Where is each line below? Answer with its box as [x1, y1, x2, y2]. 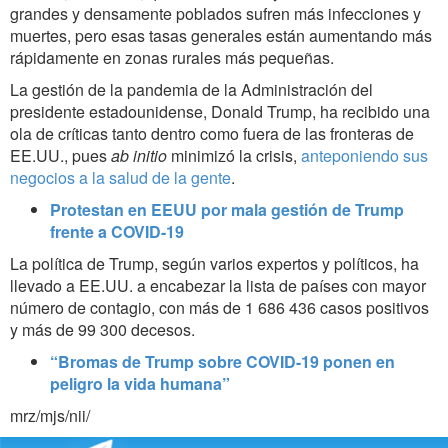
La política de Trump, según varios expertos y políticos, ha [10, 252, 419, 276]
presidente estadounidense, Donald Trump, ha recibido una [10, 100, 430, 124]
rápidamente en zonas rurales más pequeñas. [10, 46, 334, 70]
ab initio [111, 144, 167, 168]
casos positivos [316, 296, 429, 320]
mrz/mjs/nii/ [10, 404, 90, 428]
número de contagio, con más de [10, 296, 245, 320]
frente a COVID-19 [50, 220, 184, 244]
